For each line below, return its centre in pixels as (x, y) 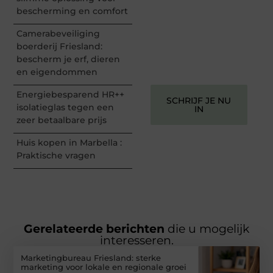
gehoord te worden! (199, 60)
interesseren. (136, 240)
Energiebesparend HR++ (71, 94)
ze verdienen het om (199, 49)
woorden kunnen (199, 16)
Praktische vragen (56, 155)
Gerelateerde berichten (96, 229)
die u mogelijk (208, 229)
